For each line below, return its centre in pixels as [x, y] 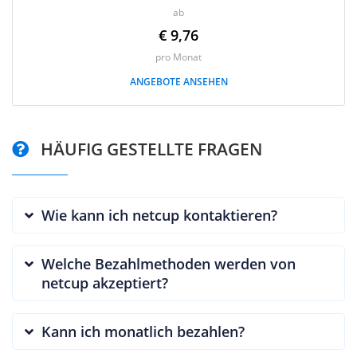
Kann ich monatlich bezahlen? [143, 331]
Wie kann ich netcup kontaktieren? [159, 215]
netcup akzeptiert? [105, 282]
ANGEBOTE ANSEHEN [178, 81]
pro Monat [178, 57]
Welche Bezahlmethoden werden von [169, 263]
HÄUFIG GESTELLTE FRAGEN [149, 149]
